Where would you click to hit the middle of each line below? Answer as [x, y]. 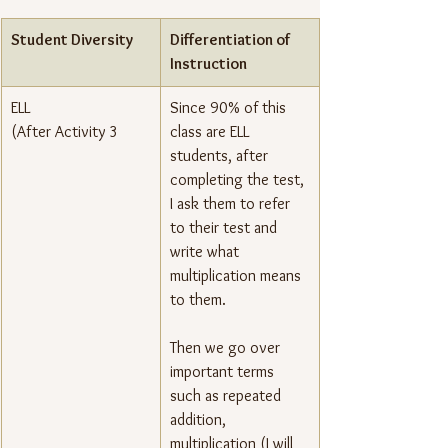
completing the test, [239, 180]
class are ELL [211, 132]
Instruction [208, 64]
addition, [200, 420]
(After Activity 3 [64, 132]
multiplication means [237, 276]
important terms [224, 372]
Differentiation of [231, 40]
